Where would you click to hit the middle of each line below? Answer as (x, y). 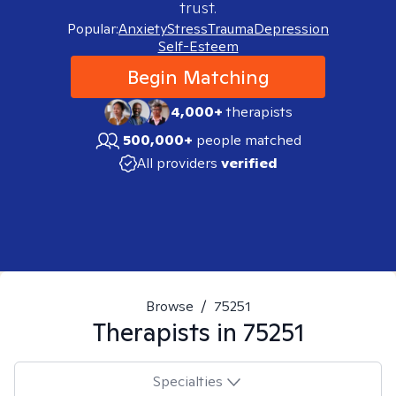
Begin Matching (198, 77)
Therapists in (168, 332)
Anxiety (143, 29)
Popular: (93, 29)
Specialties (187, 381)
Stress (187, 29)
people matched (249, 140)
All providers (177, 163)
